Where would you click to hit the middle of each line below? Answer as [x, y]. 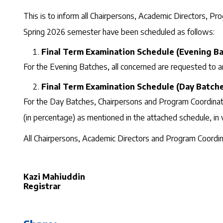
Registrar [42, 186]
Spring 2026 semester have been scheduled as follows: [119, 32]
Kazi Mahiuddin [54, 177]
